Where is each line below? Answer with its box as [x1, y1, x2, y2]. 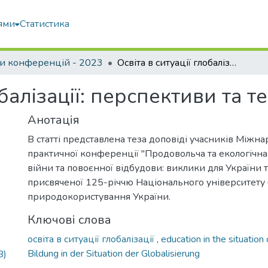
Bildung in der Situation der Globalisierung [28, 247, 200, 260]
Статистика [20, 17, 70, 31]
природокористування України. [28, 190, 170, 203]
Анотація [28, 112, 80, 128]
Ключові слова [28, 212, 111, 228]
